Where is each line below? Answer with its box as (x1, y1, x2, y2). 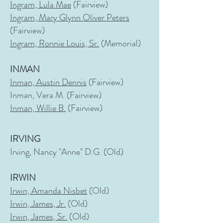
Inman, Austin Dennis (10, 76, 87, 89)
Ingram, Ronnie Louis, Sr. (10, 37, 99, 50)
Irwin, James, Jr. (10, 197, 66, 210)
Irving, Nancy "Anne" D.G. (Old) (10, 145, 123, 158)
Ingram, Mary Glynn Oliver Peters (10, 11, 129, 24)
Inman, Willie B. (10, 102, 66, 114)
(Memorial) (99, 37, 141, 50)
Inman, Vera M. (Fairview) (10, 89, 102, 102)
